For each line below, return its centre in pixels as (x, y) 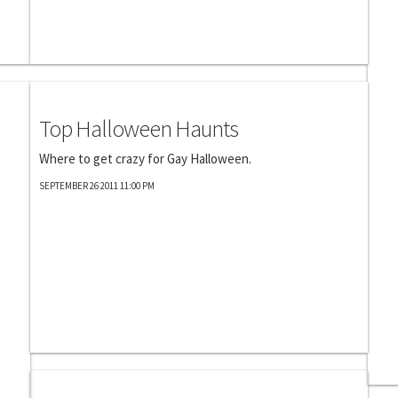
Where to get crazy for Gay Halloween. (145, 159)
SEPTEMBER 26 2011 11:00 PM (97, 186)
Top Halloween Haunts (139, 128)
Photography (73, 92)
